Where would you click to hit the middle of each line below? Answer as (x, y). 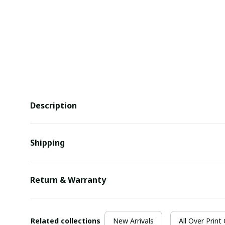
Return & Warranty (68, 180)
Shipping (47, 142)
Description (53, 105)
